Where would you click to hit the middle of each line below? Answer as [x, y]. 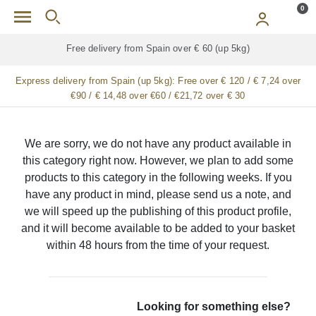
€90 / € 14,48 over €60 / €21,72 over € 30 [158, 96]
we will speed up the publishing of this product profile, [158, 211]
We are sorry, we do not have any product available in [158, 144]
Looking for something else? [214, 306]
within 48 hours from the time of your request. [158, 245]
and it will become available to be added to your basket [158, 228]
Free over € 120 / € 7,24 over [239, 81]
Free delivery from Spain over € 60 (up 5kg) [158, 48]
